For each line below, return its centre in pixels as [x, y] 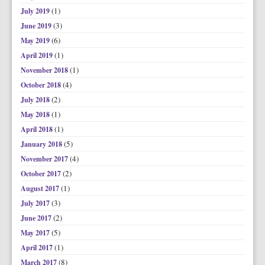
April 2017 [38, 248]
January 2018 [42, 144]
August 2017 [41, 188]
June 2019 [37, 26]
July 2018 [36, 100]
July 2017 [36, 203]
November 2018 [45, 70]
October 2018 [42, 85]
